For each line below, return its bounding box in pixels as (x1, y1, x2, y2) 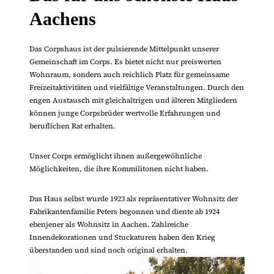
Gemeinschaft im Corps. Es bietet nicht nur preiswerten (29, 57, 221, 67)
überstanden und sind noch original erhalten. (29, 245, 188, 255)
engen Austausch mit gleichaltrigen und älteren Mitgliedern (29, 95, 237, 105)
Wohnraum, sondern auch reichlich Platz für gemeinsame (29, 70, 229, 80)
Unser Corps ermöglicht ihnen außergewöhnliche (29, 151, 202, 161)
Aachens (29, 9, 96, 29)
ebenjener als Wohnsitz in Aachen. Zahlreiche (29, 220, 188, 229)
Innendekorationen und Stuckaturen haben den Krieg (29, 232, 215, 242)
